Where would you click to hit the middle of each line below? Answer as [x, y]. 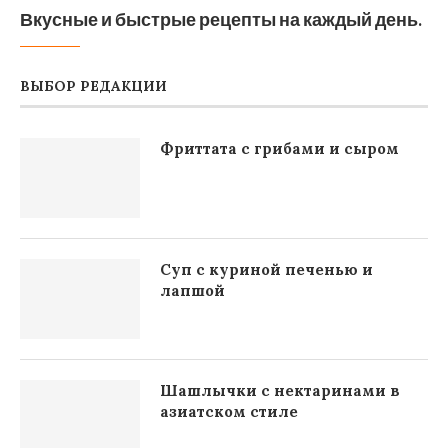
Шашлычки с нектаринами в [280, 391]
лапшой [192, 291]
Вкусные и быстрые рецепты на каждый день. [221, 19]
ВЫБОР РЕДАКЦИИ [93, 86]
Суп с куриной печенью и [266, 270]
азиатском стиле [229, 412]
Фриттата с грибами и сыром [279, 149]
